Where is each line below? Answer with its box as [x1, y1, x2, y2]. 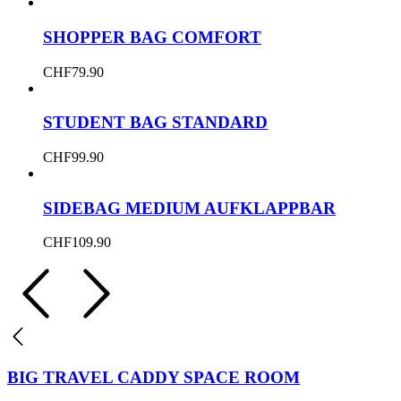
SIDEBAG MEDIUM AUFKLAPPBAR [43, 198, 336, 218]
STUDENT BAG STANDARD [43, 113, 268, 132]
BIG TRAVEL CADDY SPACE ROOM [7, 368, 300, 388]
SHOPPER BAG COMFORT [43, 27, 261, 47]
